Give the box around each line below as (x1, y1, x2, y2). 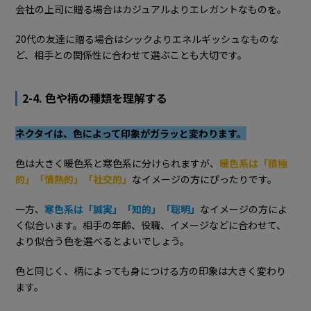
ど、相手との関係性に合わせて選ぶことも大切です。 (15, 47, 248, 62)
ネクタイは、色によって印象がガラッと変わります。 (15, 126, 247, 140)
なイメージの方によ (200, 201, 288, 216)
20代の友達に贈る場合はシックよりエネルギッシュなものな (15, 31, 280, 46)
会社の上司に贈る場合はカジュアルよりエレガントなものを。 (15, 1, 287, 16)
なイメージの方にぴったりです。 (132, 171, 278, 186)
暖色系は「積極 (219, 155, 288, 170)
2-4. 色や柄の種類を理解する (22, 89, 168, 106)
